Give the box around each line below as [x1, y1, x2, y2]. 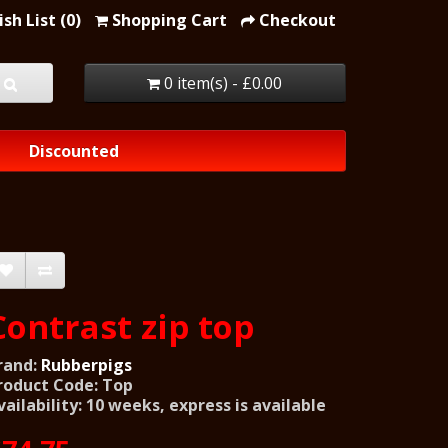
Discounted [29, 139, 119, 162]
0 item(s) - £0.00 [164, 72, 283, 94]
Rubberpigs [41, 353, 132, 376]
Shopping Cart [112, 9, 227, 31]
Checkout [259, 9, 336, 31]
